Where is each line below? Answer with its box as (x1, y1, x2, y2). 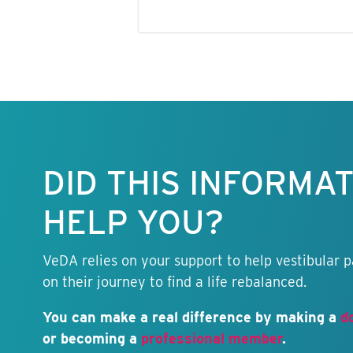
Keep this (21, 118, 73, 134)
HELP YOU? (42, 203, 224, 243)
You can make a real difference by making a (42, 309, 340, 326)
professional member (140, 330, 282, 347)
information (13, 131, 81, 147)
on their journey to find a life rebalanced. (42, 273, 307, 291)
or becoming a (42, 330, 141, 347)
